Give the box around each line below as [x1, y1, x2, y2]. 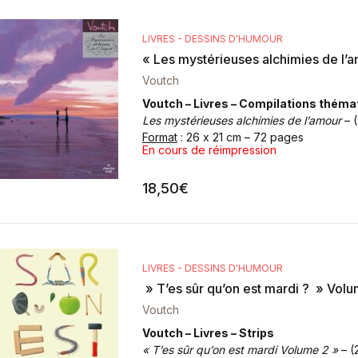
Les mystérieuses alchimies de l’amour [141, 113, 341, 127]
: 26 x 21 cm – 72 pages [177, 130, 304, 144]
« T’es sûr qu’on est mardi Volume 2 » [141, 343, 338, 356]
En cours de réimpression [141, 143, 276, 157]
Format [141, 130, 177, 144]
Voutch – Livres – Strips [141, 326, 274, 340]
